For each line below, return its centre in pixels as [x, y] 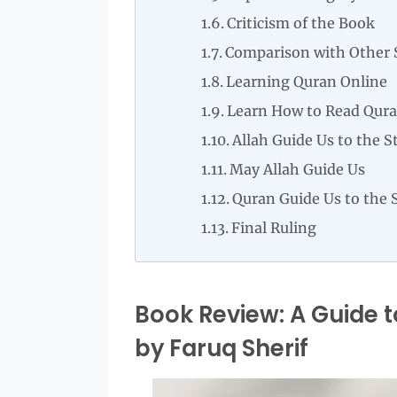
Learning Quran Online [307, 82]
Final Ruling [274, 228]
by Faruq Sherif [222, 348]
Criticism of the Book [301, 23]
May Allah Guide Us [298, 169]
